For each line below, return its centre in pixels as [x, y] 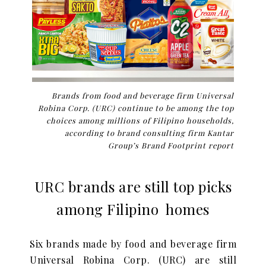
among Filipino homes [133, 209]
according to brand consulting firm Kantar [149, 133]
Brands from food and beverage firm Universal [143, 96]
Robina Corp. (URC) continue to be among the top [136, 108]
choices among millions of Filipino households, [140, 121]
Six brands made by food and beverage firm [133, 244]
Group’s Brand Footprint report [171, 145]
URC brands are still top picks [133, 187]
